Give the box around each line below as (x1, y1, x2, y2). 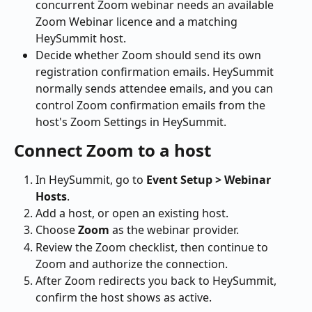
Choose (36, 222, 78, 238)
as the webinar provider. (109, 222, 239, 238)
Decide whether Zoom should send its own (36, 47, 264, 63)
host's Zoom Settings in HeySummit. (36, 114, 226, 130)
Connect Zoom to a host (14, 139, 211, 162)
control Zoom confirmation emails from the (36, 97, 268, 113)
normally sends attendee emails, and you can (36, 81, 276, 96)
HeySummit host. (36, 31, 126, 46)
